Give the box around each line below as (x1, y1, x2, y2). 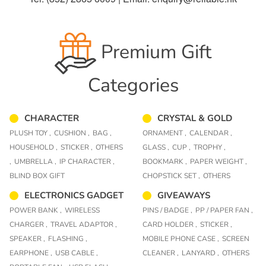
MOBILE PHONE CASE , (142, 233, 219, 243)
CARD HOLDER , (142, 219, 197, 229)
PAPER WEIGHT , (190, 156, 247, 166)
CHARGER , (9, 219, 47, 229)
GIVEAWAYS (157, 189, 210, 201)
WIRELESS (65, 205, 100, 215)
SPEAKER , (9, 233, 45, 243)
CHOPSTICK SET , (142, 170, 200, 180)
